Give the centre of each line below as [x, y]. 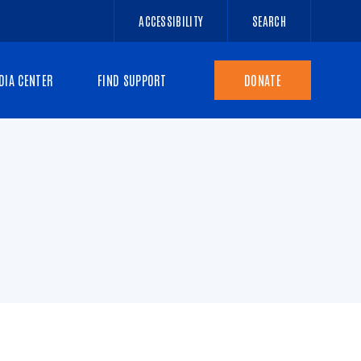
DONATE [263, 80]
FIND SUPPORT [132, 80]
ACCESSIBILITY [171, 21]
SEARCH [269, 21]
